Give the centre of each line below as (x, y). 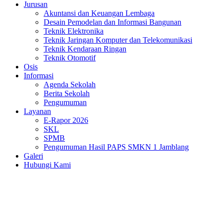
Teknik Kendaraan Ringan (85, 49)
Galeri (33, 156)
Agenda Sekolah (70, 84)
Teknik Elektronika (74, 31)
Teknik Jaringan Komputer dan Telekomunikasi (118, 40)
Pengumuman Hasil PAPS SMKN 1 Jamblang (116, 147)
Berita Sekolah (67, 93)
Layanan (37, 111)
